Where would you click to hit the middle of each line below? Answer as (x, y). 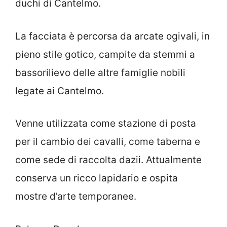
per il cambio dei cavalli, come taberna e (108, 142)
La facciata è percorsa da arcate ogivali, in (112, 36)
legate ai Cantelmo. (60, 91)
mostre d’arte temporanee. (76, 196)
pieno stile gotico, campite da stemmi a (105, 54)
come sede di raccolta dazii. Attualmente (108, 160)
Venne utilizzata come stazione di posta (106, 123)
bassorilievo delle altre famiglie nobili (100, 72)
